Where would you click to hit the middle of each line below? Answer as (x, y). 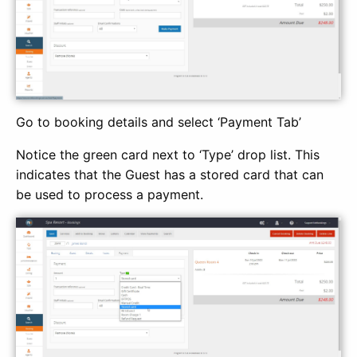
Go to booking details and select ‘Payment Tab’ (159, 122)
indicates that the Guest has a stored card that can (170, 175)
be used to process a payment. (110, 195)
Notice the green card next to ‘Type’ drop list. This (168, 155)
